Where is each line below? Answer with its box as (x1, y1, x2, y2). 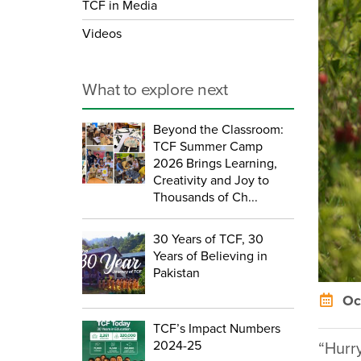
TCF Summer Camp (153, 138, 263, 155)
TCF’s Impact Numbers (153, 320, 280, 337)
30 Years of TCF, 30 (153, 230, 263, 247)
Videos (82, 25, 122, 42)
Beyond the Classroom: (153, 121, 284, 138)
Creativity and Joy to (153, 172, 269, 189)
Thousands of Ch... (153, 189, 258, 205)
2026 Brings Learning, (153, 155, 277, 172)
